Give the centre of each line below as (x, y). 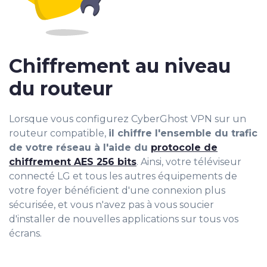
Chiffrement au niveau (120, 66)
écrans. (25, 234)
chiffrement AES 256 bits (73, 162)
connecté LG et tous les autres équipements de (123, 176)
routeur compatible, (59, 133)
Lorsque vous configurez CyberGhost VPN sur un (128, 119)
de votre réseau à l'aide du (80, 148)
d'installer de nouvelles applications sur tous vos (124, 219)
